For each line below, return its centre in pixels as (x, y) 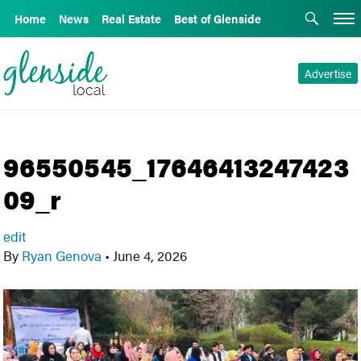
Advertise (328, 73)
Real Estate (131, 19)
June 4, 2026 (149, 255)
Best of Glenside (218, 19)
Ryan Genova (62, 255)
